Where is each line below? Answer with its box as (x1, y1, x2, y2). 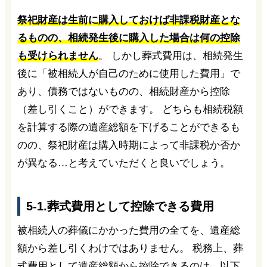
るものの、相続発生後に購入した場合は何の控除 (17, 32, 240, 44)
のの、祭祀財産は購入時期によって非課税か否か (17, 139, 240, 151)
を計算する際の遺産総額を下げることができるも (17, 122, 240, 133)
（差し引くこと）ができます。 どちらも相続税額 (17, 104, 243, 116)
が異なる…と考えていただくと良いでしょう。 (17, 157, 230, 169)
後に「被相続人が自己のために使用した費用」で (17, 68, 240, 80)
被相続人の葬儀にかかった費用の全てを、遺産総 (17, 225, 240, 237)
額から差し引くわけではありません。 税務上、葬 (17, 243, 243, 254)
